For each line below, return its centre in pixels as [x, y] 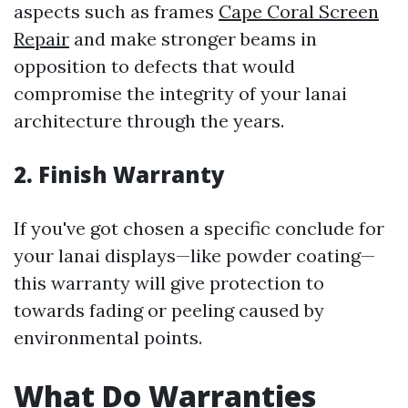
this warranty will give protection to [169, 283]
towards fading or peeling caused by [169, 310]
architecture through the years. [149, 121]
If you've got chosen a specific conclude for [199, 228]
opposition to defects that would [154, 66]
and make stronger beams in [193, 39]
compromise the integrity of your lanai [180, 93]
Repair [41, 39]
